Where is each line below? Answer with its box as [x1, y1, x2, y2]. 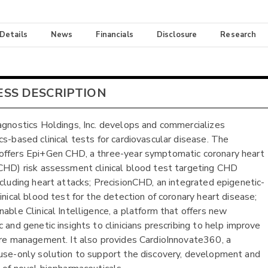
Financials [96, 29, 133, 41]
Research [220, 29, 257, 41]
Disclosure [156, 29, 197, 41]
